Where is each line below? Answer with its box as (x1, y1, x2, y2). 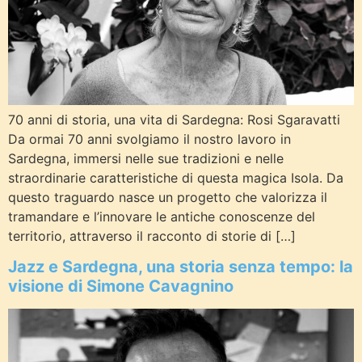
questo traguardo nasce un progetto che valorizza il (8, 188, 327, 205)
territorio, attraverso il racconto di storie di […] (8, 227, 296, 244)
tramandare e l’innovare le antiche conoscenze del (8, 208, 315, 225)
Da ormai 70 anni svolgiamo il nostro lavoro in (8, 130, 291, 147)
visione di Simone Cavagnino (8, 276, 234, 296)
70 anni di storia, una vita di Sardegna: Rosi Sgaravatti (8, 111, 340, 128)
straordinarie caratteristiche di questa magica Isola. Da (8, 169, 343, 186)
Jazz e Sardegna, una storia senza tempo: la (8, 256, 353, 276)
